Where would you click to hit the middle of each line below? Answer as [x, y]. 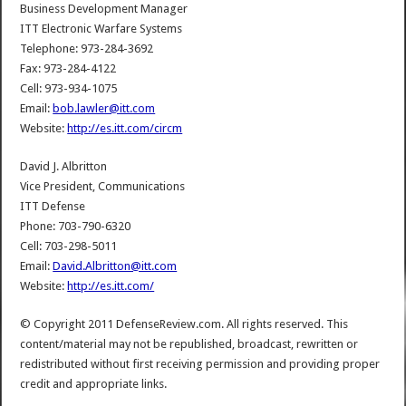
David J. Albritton [64, 167]
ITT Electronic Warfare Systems [103, 29]
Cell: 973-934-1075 [69, 89]
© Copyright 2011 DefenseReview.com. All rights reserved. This [184, 324]
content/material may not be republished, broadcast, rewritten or [189, 344]
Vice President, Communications [103, 187]
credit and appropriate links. [94, 384]
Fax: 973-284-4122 [68, 69]
